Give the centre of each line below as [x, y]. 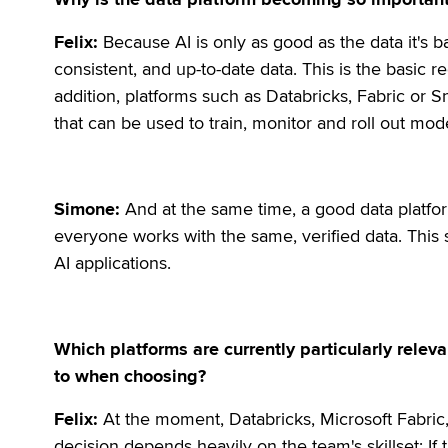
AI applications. [113, 263]
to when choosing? [130, 376]
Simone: [87, 209]
